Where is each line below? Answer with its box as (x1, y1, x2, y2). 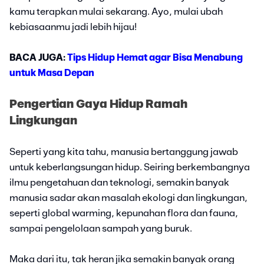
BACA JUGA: (9, 52, 67, 62)
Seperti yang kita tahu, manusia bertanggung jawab (9, 147, 238, 157)
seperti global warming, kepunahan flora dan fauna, (9, 208, 238, 218)
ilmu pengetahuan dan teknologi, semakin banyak (9, 177, 229, 187)
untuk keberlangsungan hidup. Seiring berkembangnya (9, 162, 250, 172)
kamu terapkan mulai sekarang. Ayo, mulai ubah (9, 6, 223, 16)
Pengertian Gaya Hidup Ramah (9, 98, 187, 110)
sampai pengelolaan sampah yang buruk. (9, 223, 192, 233)
